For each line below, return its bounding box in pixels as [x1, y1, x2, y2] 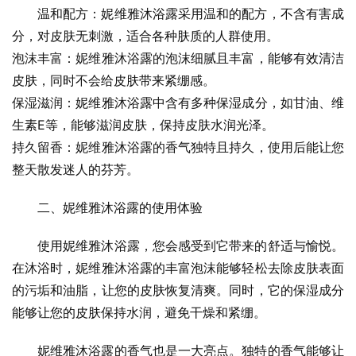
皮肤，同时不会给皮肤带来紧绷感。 [12, 72, 215, 89]
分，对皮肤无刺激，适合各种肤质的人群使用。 [12, 28, 279, 44]
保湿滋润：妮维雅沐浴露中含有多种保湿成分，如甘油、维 [12, 95, 344, 111]
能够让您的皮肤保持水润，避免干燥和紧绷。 [12, 304, 266, 321]
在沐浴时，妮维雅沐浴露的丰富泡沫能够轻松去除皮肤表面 [12, 260, 344, 277]
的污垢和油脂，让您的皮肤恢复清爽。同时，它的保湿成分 [12, 282, 344, 299]
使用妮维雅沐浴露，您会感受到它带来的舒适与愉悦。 [37, 238, 344, 254]
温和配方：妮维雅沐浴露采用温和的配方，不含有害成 [37, 6, 344, 22]
